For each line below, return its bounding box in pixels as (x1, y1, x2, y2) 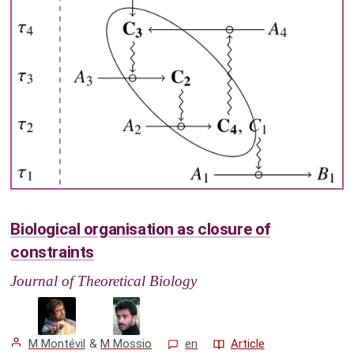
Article (230, 336, 265, 351)
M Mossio (100, 336, 153, 351)
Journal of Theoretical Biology (10, 272, 198, 289)
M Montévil (28, 336, 85, 351)
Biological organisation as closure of (10, 220, 270, 239)
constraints (10, 243, 94, 262)
